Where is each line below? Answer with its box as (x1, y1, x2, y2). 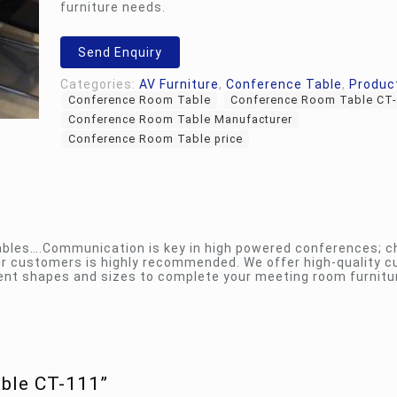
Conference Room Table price (68, 132, 243, 145)
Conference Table (226, 77, 342, 91)
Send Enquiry (78, 45, 162, 59)
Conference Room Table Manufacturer (68, 113, 292, 126)
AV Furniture (139, 77, 219, 91)
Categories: (60, 77, 139, 91)
